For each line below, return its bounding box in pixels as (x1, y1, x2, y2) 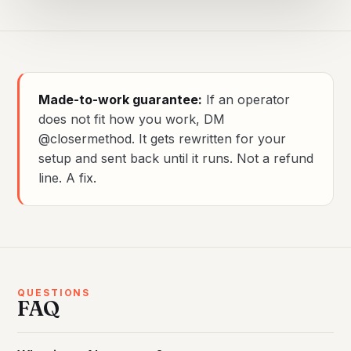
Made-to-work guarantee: (38, 92, 202, 108)
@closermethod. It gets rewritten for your (38, 131, 286, 147)
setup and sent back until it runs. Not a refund (38, 150, 313, 167)
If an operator (202, 92, 290, 108)
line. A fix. (38, 170, 96, 186)
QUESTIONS (17, 287, 91, 299)
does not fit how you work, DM (38, 111, 225, 128)
